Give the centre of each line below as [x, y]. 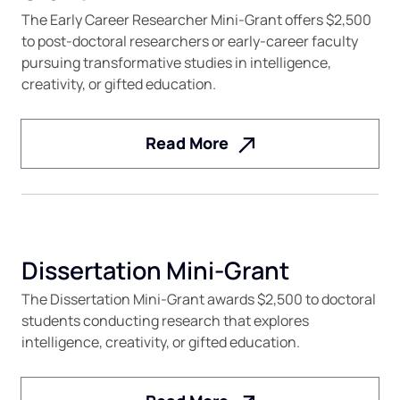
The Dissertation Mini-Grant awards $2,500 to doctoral [198, 299]
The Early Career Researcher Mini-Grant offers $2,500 [196, 20]
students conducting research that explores [165, 320]
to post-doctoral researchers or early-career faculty [189, 42]
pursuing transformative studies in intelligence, [176, 63]
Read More [187, 143]
